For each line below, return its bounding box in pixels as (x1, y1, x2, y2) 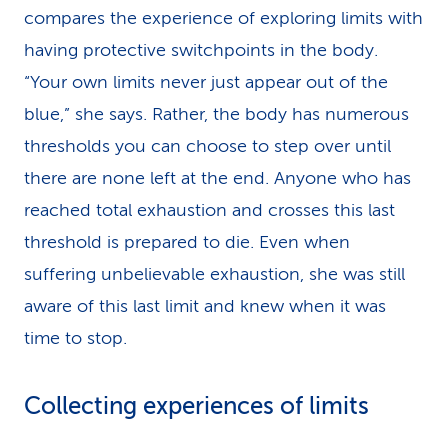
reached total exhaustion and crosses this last (24, 200, 395, 220)
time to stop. (24, 328, 127, 348)
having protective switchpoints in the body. (24, 40, 378, 60)
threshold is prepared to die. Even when (24, 232, 350, 252)
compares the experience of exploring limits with (24, 8, 423, 28)
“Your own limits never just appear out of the (24, 72, 388, 92)
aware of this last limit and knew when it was (24, 296, 386, 316)
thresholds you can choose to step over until (24, 136, 391, 156)
